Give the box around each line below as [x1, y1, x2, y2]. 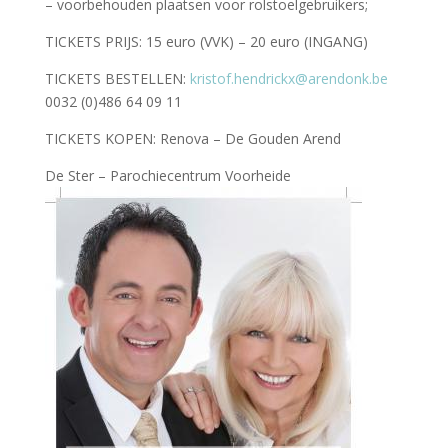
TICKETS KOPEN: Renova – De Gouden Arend [44, 129, 341, 148]
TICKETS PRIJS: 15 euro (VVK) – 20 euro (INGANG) [44, 32, 368, 51]
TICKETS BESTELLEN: [44, 69, 190, 88]
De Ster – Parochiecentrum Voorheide [44, 166, 291, 185]
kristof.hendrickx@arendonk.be [189, 69, 388, 88]
